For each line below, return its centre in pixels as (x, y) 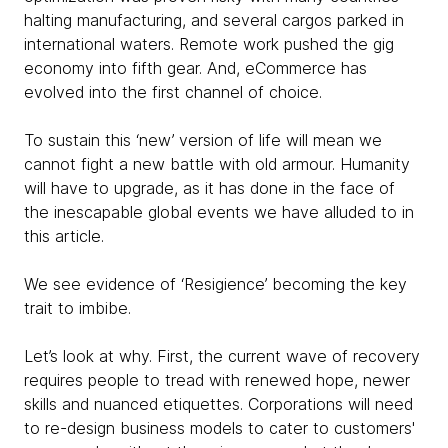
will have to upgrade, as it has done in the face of (209, 188)
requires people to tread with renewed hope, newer (217, 380)
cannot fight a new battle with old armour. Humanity (217, 164)
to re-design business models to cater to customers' (219, 428)
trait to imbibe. (80, 308)
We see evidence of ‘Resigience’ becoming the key (215, 284)
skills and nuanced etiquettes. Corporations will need (218, 404)
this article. (66, 236)
